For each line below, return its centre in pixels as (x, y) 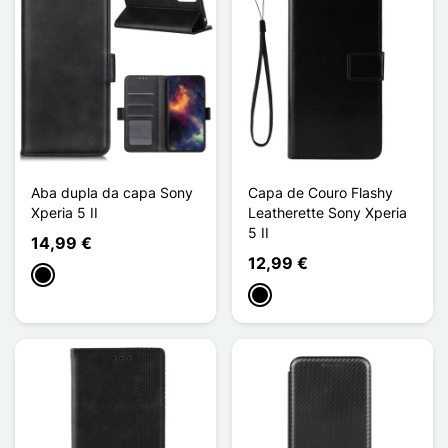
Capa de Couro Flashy (320, 192)
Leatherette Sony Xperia (327, 212)
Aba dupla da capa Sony (112, 192)
